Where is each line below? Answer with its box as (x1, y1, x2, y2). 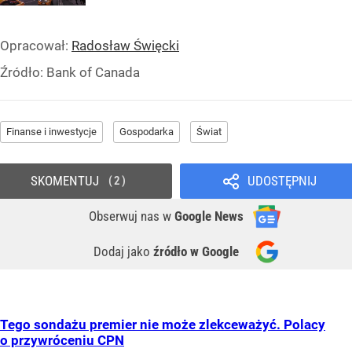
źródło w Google (153, 244, 239, 260)
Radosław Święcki (71, 38, 179, 54)
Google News (174, 208, 244, 225)
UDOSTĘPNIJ (247, 173, 317, 189)
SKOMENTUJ (30, 173, 99, 189)
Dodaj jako (93, 244, 153, 260)
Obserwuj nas (89, 208, 163, 225)
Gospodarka (119, 126, 174, 138)
